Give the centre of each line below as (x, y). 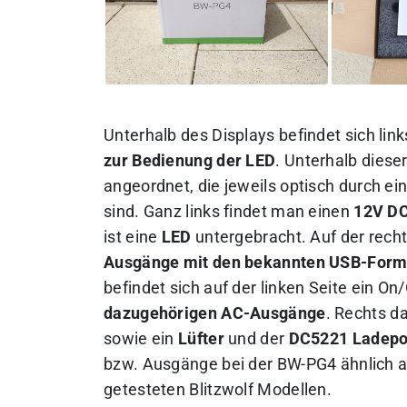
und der (256, 338)
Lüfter (201, 338)
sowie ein (141, 338)
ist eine (133, 237)
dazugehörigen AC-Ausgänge (215, 313)
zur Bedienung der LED (190, 160)
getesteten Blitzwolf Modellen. (218, 389)
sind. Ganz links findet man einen (229, 211)
